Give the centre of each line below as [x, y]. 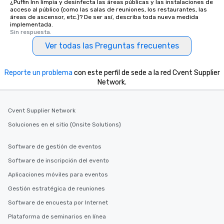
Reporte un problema [38, 73]
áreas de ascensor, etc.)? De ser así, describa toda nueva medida [104, 17]
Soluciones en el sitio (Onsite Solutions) [64, 124]
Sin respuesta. [31, 32]
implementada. [31, 24]
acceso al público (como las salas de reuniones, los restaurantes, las [108, 9]
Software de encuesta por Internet [58, 202]
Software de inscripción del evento [58, 160]
